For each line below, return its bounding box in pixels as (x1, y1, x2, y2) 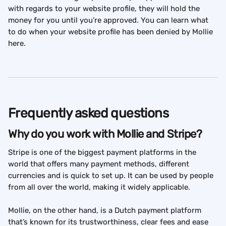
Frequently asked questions (8, 105, 169, 122)
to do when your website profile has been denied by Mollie (8, 27, 215, 37)
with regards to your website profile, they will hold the (8, 4, 202, 14)
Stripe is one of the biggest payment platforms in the (8, 148, 198, 157)
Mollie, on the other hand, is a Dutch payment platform (8, 206, 203, 215)
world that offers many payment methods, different (8, 159, 191, 169)
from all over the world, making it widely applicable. (8, 183, 190, 192)
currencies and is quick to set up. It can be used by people (8, 171, 215, 181)
